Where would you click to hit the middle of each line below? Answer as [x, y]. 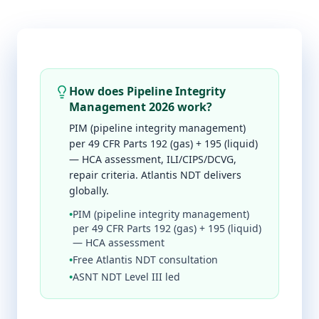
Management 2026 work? [141, 107]
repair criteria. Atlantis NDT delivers [155, 175]
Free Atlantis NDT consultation [145, 260]
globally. [89, 190]
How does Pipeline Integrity [147, 91]
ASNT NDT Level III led [126, 277]
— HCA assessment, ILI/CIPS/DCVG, [153, 159]
